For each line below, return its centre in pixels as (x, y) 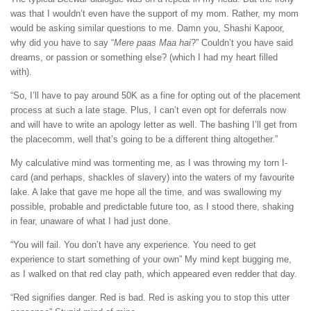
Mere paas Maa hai (152, 42)
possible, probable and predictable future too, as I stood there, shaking (152, 206)
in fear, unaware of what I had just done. (91, 221)
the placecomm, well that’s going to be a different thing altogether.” (144, 139)
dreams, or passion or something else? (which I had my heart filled (144, 57)
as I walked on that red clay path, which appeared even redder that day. (154, 274)
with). (21, 72)
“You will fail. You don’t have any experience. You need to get (133, 245)
